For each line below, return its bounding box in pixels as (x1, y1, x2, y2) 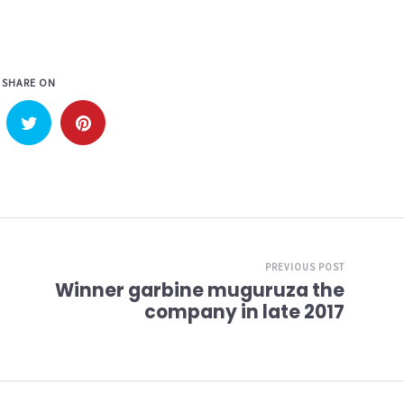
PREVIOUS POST (265, 261, 344, 273)
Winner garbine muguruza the (55, 278, 344, 303)
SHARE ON (2, 76, 56, 89)
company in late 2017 (144, 299, 344, 325)
